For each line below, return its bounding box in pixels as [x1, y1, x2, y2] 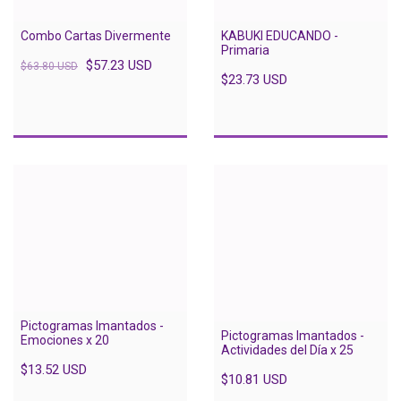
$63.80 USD [21, 59, 78, 73]
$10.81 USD [221, 371, 287, 388]
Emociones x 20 [21, 332, 109, 347]
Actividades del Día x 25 [221, 342, 354, 357]
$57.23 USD [86, 56, 152, 73]
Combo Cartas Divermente [21, 28, 171, 43]
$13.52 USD [21, 361, 87, 378]
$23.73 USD [221, 71, 287, 88]
